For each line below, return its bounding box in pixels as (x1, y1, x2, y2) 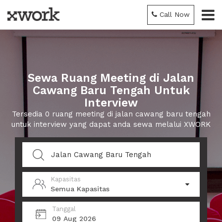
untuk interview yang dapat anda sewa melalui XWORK (11, 120, 211, 129)
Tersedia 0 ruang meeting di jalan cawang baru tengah (11, 110, 211, 118)
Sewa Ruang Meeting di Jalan (28, 71, 194, 85)
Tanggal (52, 205, 76, 213)
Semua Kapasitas (51, 185, 110, 193)
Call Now (160, 10, 190, 18)
